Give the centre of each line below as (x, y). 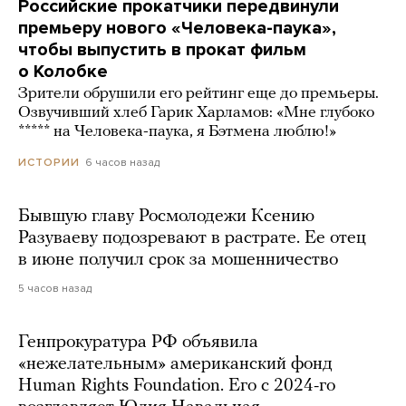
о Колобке (63, 72)
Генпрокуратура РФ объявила (138, 343)
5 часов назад (55, 289)
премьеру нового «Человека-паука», (177, 29)
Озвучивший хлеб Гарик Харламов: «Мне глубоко (196, 113)
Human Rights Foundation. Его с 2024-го (177, 387)
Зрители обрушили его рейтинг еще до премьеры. (198, 94)
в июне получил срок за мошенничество (178, 261)
